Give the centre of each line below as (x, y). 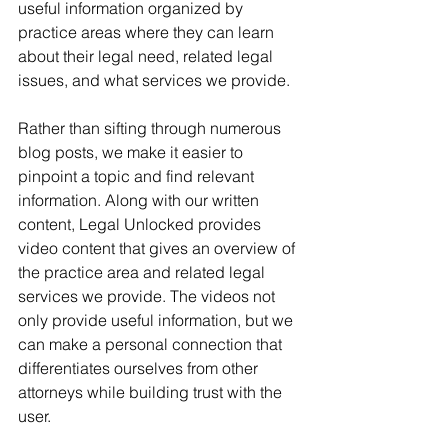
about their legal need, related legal (147, 56)
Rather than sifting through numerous (151, 128)
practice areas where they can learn (148, 32)
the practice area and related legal (143, 272)
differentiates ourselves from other (140, 368)
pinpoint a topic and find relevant (138, 176)
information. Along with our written (140, 200)
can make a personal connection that (152, 344)
